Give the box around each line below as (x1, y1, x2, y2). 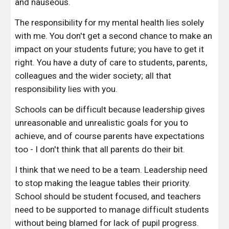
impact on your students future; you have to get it (15, 44, 204, 54)
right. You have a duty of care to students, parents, (15, 57, 208, 67)
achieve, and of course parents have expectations (15, 131, 205, 141)
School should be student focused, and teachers (15, 191, 201, 201)
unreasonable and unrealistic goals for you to (15, 118, 189, 128)
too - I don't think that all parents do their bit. (15, 144, 186, 154)
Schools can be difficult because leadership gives (15, 104, 205, 114)
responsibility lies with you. (15, 84, 120, 94)
